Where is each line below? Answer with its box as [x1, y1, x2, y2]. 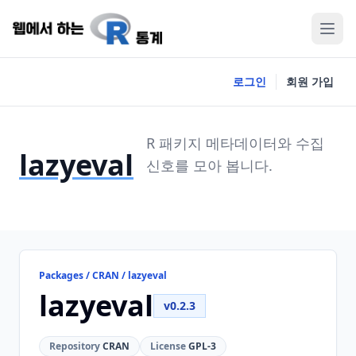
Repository [49, 339, 100, 353]
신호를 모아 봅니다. [146, 156, 273, 175]
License [150, 339, 186, 353]
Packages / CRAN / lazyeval [39, 269, 167, 282]
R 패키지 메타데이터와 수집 [146, 133, 324, 153]
